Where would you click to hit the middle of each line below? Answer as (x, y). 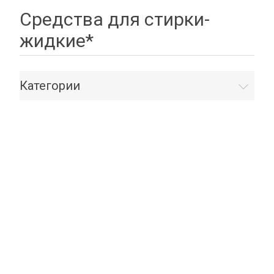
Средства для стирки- (115, 19)
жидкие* (57, 41)
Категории (50, 86)
